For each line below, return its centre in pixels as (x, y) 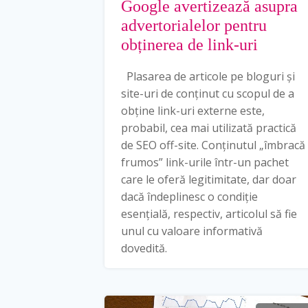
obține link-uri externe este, (193, 110)
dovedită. (144, 248)
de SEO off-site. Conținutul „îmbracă (213, 145)
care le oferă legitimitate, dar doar (209, 179)
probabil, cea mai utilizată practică (209, 128)
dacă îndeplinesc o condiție (189, 196)
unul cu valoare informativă (192, 231)
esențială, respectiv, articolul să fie (209, 213)
